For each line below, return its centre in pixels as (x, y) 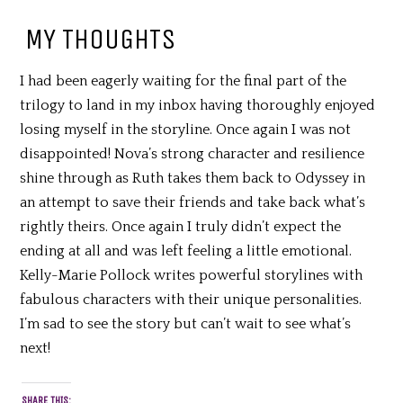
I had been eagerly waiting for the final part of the (184, 81)
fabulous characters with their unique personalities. (191, 300)
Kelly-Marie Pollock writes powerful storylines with (192, 276)
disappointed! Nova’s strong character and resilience (193, 154)
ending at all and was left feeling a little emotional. (186, 251)
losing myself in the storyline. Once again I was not (186, 130)
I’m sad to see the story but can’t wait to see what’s (186, 324)
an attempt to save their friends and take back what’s (193, 203)
